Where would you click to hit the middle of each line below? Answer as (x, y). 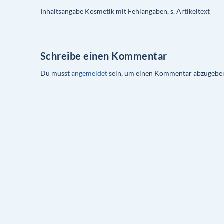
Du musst (56, 73)
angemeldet (89, 73)
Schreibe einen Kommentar (104, 56)
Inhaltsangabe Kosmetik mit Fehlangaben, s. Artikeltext (125, 11)
